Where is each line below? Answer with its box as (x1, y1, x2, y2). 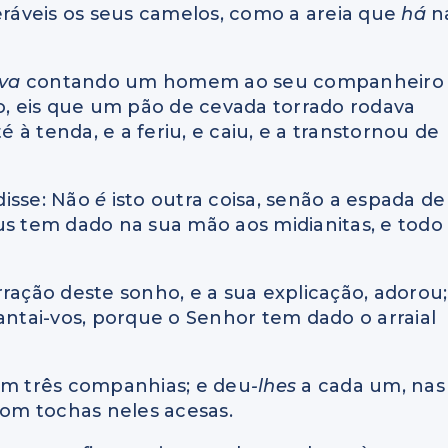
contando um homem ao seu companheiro (25, 71, 444, 94)
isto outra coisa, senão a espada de (111, 189, 446, 212)
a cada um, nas (301, 375, 445, 398)
